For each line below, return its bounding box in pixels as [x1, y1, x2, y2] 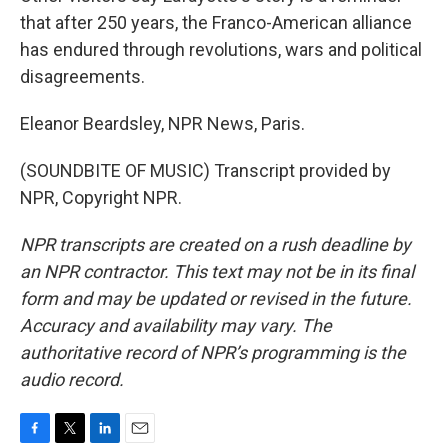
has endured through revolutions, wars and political [20, 39, 422, 60]
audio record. [20, 369, 124, 390]
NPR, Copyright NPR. [20, 187, 182, 208]
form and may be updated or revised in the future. [20, 288, 412, 309]
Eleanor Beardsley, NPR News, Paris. [20, 113, 305, 134]
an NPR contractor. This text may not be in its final [20, 261, 414, 282]
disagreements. [20, 66, 145, 87]
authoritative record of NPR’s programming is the [20, 342, 406, 363]
